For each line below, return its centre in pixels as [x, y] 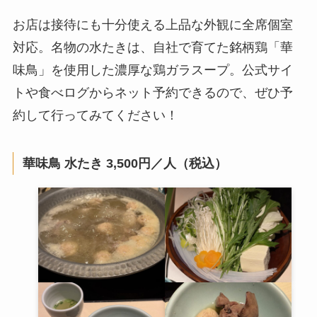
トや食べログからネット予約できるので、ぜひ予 [152, 93]
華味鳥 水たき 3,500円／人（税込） [125, 164]
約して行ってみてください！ [95, 116]
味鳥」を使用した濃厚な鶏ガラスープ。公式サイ [152, 70]
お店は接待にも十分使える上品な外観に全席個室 [152, 25]
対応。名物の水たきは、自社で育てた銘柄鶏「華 [152, 48]
